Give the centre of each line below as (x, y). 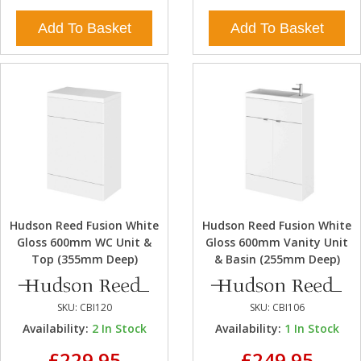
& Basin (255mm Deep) (277, 259)
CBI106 (288, 307)
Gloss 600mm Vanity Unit (277, 242)
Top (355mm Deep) (84, 259)
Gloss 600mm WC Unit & (84, 242)
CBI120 (95, 307)
